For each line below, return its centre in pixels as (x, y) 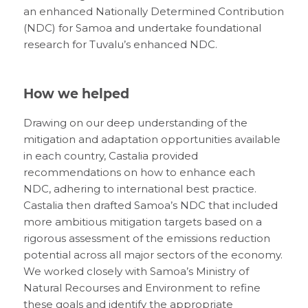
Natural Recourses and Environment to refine (142, 288)
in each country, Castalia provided (110, 156)
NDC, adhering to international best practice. (140, 189)
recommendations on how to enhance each (139, 172)
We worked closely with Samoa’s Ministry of (136, 271)
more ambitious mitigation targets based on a (142, 222)
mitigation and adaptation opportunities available (152, 139)
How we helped (76, 94)
